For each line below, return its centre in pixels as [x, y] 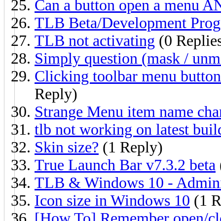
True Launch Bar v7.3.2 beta [125, 165]
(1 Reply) [131, 147]
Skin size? [67, 147]
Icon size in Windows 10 [112, 200]
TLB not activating [95, 40]
